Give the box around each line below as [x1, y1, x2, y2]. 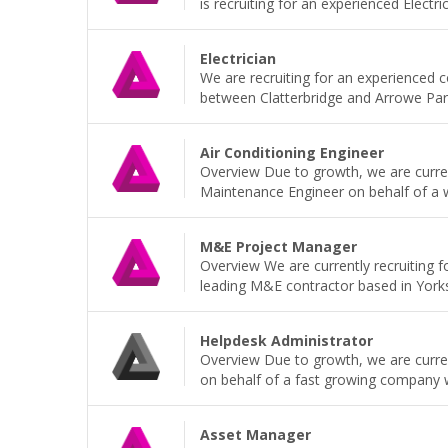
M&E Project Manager [200, 237, 358, 256]
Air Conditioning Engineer [200, 143, 385, 162]
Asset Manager [200, 425, 312, 444]
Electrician [200, 49, 277, 68]
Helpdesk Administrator [200, 331, 374, 350]
